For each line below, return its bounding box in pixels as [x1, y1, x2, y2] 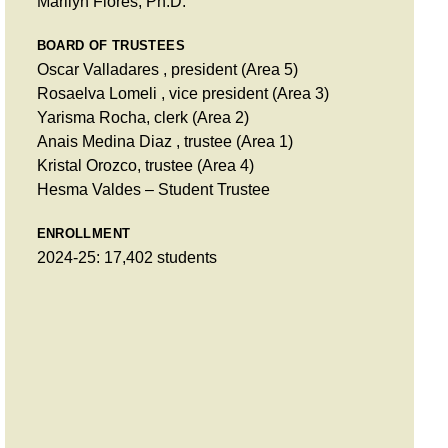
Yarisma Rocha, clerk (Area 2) [36, 108, 249, 126]
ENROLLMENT [36, 225, 131, 241]
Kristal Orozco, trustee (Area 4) [36, 156, 254, 174]
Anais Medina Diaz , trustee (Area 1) [36, 132, 293, 150]
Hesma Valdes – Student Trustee [36, 180, 270, 198]
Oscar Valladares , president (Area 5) [36, 60, 298, 78]
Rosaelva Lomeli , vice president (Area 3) [36, 84, 329, 102]
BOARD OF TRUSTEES [36, 37, 186, 53]
